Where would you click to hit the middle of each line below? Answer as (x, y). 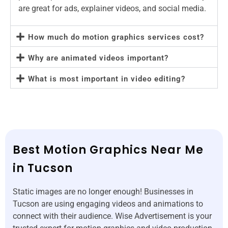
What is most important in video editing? (107, 79)
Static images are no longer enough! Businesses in (103, 192)
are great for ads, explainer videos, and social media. (112, 8)
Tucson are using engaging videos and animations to (108, 204)
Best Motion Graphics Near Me (108, 150)
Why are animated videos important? (98, 58)
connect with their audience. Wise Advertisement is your (112, 216)
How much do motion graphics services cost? (116, 37)
